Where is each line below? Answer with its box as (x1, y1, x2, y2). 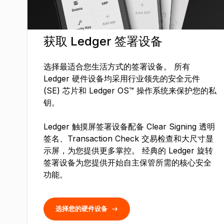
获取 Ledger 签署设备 (43, 34, 162, 49)
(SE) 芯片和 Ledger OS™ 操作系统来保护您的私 (43, 85, 216, 96)
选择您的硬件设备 (55, 204, 107, 213)
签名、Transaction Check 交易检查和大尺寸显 (43, 133, 213, 144)
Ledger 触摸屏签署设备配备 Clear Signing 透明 (43, 121, 215, 132)
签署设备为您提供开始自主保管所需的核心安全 (43, 157, 211, 168)
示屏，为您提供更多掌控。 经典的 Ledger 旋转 (43, 145, 213, 156)
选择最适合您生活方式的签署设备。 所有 (43, 61, 190, 72)
